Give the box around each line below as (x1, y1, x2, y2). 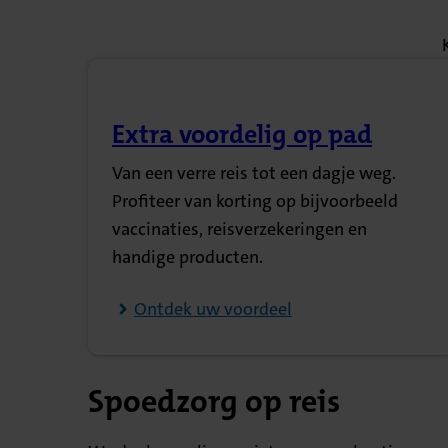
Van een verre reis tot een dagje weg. (112, 161, 396, 186)
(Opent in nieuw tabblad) (112, 134, 407, 168)
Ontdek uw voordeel (134, 297, 292, 322)
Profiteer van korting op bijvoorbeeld (112, 189, 398, 214)
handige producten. (112, 245, 263, 270)
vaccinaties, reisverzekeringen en (112, 217, 367, 242)
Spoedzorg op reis (88, 380, 340, 422)
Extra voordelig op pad (112, 118, 372, 152)
